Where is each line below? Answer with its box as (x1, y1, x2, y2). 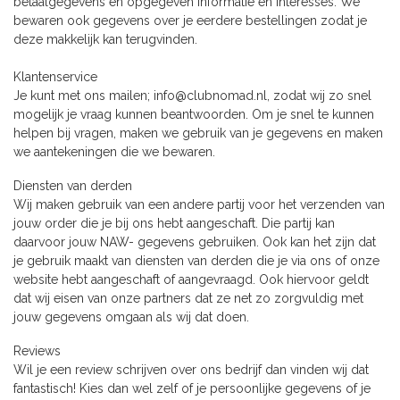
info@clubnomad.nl (154, 88, 267, 103)
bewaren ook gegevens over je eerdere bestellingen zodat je (13, 13, 367, 28)
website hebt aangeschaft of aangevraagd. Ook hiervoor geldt (13, 271, 369, 287)
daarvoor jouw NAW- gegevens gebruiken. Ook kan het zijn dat (13, 234, 376, 249)
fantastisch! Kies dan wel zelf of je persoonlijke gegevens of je (13, 380, 371, 396)
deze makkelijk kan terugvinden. (13, 32, 197, 46)
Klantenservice (13, 70, 97, 84)
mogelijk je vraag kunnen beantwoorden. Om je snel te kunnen (13, 107, 374, 121)
